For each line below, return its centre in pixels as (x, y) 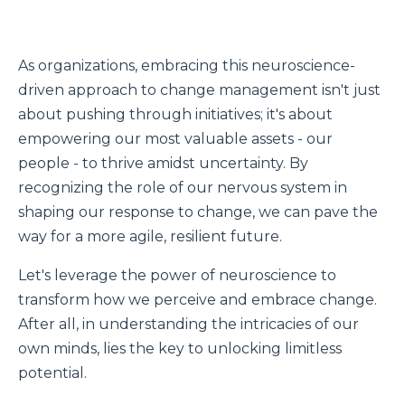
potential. (52, 372)
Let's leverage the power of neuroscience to (177, 275)
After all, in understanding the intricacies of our (188, 324)
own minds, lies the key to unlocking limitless (180, 348)
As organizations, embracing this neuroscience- (187, 65)
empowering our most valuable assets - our (175, 138)
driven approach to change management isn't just (199, 89)
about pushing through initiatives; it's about (175, 114)
